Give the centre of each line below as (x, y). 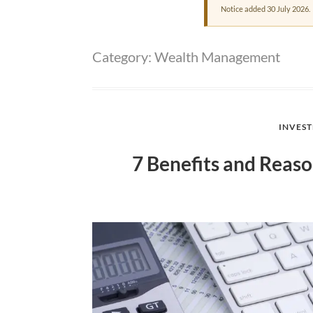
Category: (123, 56)
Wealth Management (217, 56)
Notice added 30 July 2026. (266, 9)
